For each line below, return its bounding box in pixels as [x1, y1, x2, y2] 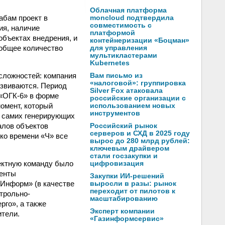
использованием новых [90, 102, 175, 109]
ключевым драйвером [90, 145, 169, 152]
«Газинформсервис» [90, 215, 164, 222]
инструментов [90, 109, 140, 117]
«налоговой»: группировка [90, 79, 186, 87]
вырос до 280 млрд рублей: [90, 137, 190, 145]
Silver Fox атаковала [90, 87, 163, 94]
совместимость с [90, 22, 152, 29]
